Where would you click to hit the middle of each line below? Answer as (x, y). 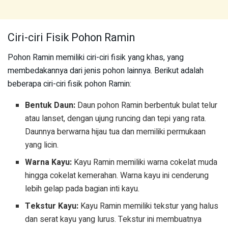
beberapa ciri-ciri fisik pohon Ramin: (69, 84)
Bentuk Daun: (50, 106)
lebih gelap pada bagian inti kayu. (82, 189)
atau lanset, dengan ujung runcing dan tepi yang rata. (116, 119)
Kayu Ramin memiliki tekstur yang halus (149, 206)
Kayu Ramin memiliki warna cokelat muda (145, 163)
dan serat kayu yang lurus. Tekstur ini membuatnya (113, 220)
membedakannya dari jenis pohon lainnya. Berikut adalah (106, 71)
